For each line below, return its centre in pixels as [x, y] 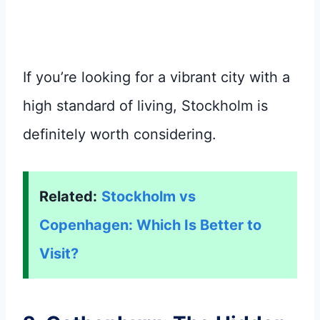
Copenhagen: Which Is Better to [150, 225]
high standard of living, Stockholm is [145, 105]
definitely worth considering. [120, 134]
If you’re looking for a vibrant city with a [156, 77]
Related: [68, 196]
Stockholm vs [149, 196]
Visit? [59, 253]
